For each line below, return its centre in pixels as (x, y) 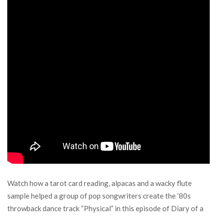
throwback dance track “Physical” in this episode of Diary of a (105, 208)
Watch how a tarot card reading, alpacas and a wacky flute (100, 183)
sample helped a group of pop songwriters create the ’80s (99, 196)
